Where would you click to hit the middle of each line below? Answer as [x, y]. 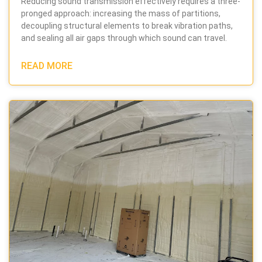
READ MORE [47, 65]
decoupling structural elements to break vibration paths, [127, 25]
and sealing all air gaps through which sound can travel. [124, 38]
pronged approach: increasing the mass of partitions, [121, 13]
